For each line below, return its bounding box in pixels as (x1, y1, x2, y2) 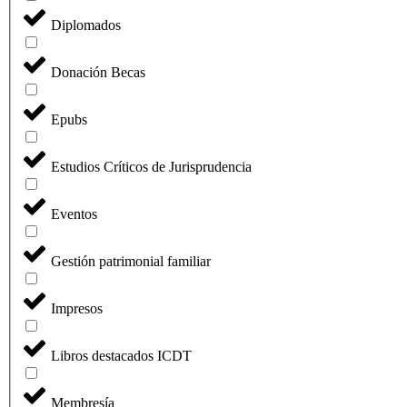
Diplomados (51, 17, 121, 34)
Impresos (51, 301, 103, 317)
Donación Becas (51, 65, 145, 81)
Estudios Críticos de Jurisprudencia (51, 159, 252, 175)
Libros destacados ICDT (51, 348, 192, 364)
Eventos (51, 206, 97, 223)
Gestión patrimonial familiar (51, 253, 211, 270)
